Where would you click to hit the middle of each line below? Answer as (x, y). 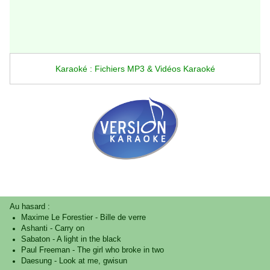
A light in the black (89, 240)
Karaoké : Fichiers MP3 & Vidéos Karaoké (135, 69)
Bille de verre (123, 218)
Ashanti (34, 229)
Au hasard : (30, 207)
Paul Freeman (45, 250)
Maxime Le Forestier (57, 218)
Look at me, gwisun (93, 261)
